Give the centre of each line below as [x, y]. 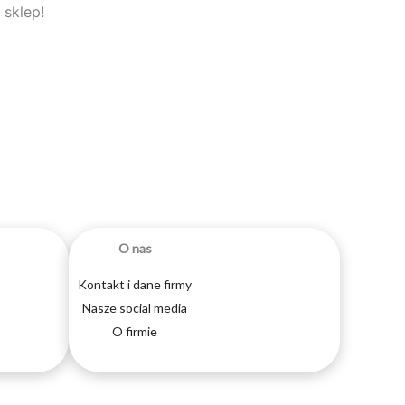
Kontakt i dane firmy [135, 285]
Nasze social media [135, 308]
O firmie [135, 332]
